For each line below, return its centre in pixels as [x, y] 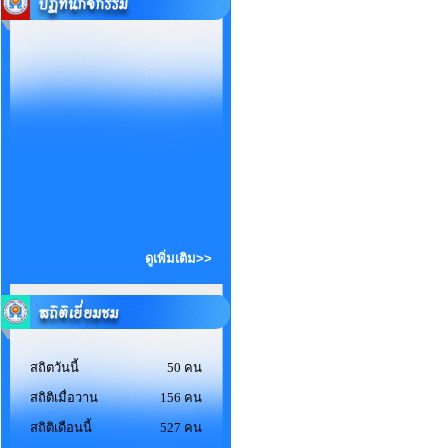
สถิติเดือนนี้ [61, 427]
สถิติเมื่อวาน [64, 397]
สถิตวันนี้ [54, 367]
